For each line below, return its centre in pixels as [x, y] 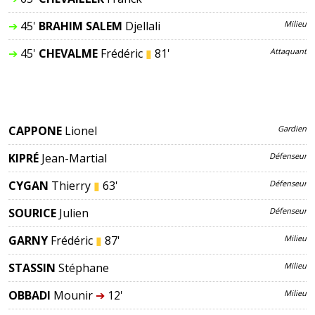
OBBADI [29, 295]
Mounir [73, 295]
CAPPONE [35, 130]
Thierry [71, 185]
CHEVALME [68, 53]
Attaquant [289, 51]
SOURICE [32, 213]
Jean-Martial [74, 158]
